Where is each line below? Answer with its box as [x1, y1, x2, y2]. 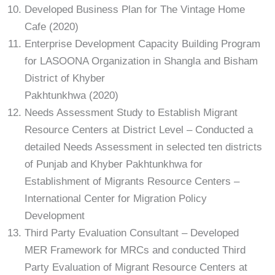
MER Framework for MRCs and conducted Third [25, 244, 246, 256]
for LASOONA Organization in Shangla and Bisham [25, 55, 258, 67]
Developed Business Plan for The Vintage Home [25, 3, 245, 15]
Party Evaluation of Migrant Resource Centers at [25, 261, 247, 273]
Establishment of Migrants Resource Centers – [25, 175, 239, 187]
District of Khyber [25, 72, 105, 84]
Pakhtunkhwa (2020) [25, 89, 118, 101]
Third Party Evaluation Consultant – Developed [25, 227, 239, 239]
